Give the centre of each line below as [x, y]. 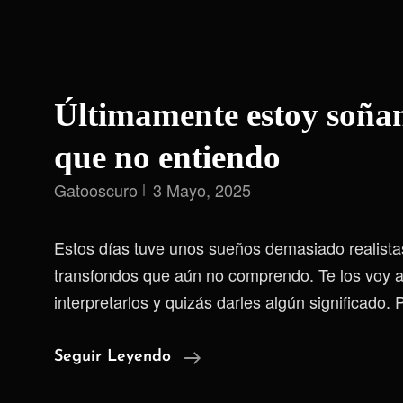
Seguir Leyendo [112, 357]
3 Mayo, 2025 [202, 190]
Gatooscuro [96, 190]
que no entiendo [167, 157]
